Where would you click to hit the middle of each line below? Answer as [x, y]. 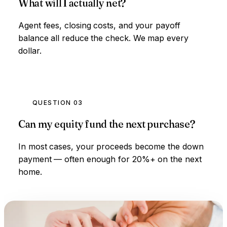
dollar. [30, 50]
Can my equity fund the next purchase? [107, 124]
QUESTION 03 [58, 102]
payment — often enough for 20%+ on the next [110, 159]
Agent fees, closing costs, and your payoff [99, 25]
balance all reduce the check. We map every [103, 38]
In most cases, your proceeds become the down [111, 146]
